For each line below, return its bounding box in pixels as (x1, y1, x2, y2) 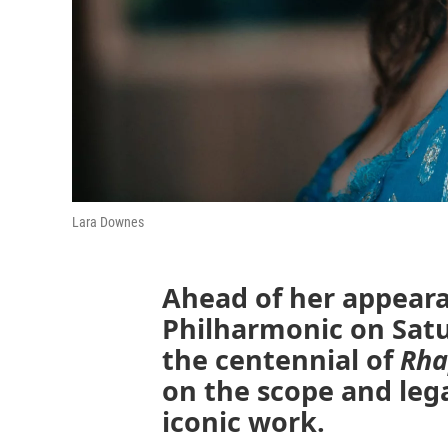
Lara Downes (72, 214, 144, 230)
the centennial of (162, 341, 400, 378)
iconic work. (162, 403, 325, 440)
